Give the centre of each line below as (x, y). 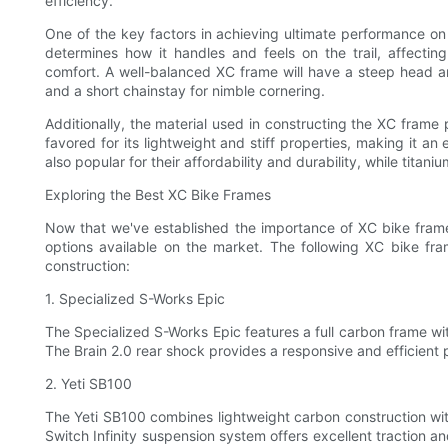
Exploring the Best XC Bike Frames (158, 195)
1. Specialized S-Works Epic (135, 299)
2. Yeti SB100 (88, 384)
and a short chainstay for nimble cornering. (185, 91)
